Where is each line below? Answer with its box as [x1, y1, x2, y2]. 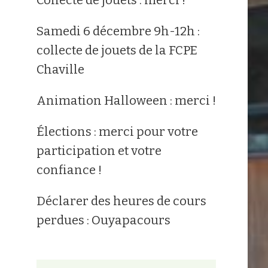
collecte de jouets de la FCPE [36, 42, 197, 57]
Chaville [36, 62, 84, 77]
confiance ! [36, 162, 102, 177]
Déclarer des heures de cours [36, 193, 206, 208]
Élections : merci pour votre [36, 124, 198, 139]
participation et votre [36, 143, 162, 158]
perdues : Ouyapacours [36, 212, 170, 227]
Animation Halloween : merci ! [36, 93, 216, 108]
